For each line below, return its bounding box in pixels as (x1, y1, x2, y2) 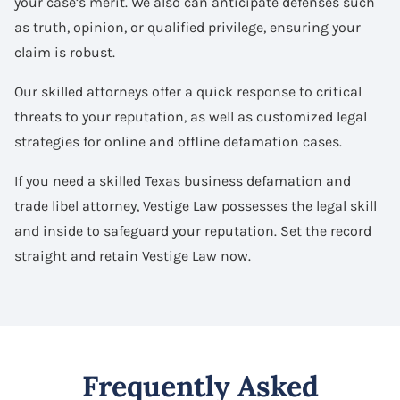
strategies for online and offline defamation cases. (14, 132, 342, 150)
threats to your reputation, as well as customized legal (14, 107, 367, 125)
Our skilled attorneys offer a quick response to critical (14, 82, 362, 100)
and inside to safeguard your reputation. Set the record (14, 221, 371, 239)
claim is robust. (14, 43, 115, 61)
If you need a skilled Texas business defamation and (14, 171, 351, 189)
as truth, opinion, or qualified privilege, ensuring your (14, 18, 361, 36)
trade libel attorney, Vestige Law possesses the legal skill (14, 196, 377, 214)
